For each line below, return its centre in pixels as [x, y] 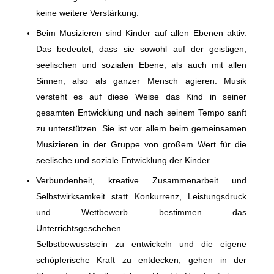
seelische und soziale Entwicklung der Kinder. [124, 161]
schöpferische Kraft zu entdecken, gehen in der [141, 260]
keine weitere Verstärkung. [87, 13]
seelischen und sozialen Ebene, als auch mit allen [141, 65]
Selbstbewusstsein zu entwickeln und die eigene [141, 244]
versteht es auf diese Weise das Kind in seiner [141, 97]
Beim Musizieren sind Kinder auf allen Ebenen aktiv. [141, 33]
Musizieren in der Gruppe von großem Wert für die [141, 145]
